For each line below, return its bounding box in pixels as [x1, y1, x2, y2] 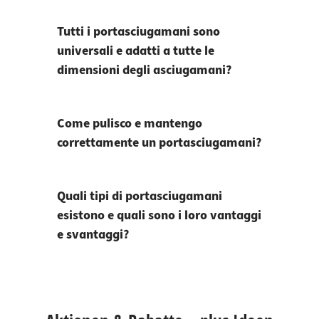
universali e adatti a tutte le [57, 42, 214, 61]
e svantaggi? [57, 226, 129, 244]
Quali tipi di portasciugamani [57, 187, 222, 206]
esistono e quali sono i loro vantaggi [57, 206, 261, 225]
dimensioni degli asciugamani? [57, 61, 231, 80]
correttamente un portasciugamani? [57, 134, 261, 152]
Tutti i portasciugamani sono [57, 23, 220, 41]
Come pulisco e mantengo [57, 115, 202, 133]
